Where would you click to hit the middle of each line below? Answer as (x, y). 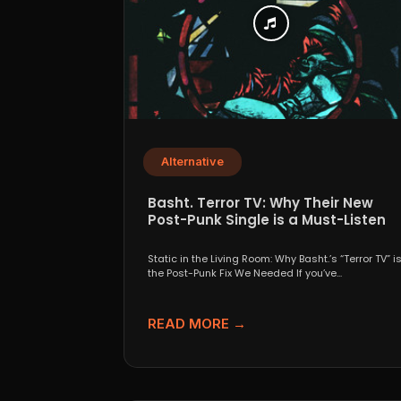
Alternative (192, 161)
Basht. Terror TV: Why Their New (260, 202)
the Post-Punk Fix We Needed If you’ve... (245, 273)
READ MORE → (197, 323)
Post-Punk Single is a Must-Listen (267, 219)
